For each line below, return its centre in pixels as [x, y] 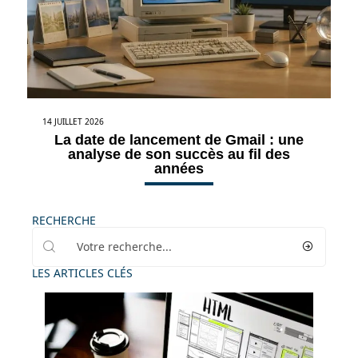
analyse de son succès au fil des [179, 154]
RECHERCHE [64, 220]
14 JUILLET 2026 [73, 121]
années [179, 168]
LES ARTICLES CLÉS [82, 272]
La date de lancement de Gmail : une [179, 139]
